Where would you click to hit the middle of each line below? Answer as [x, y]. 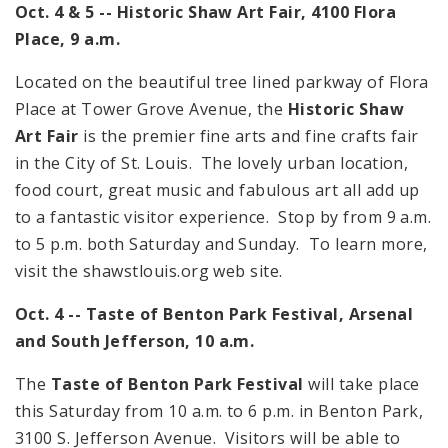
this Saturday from [92, 411]
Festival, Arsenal [340, 314]
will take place [361, 384]
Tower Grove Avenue [164, 109]
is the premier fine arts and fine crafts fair [248, 136]
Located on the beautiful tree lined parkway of [202, 82]
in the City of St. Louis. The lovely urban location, [212, 163]
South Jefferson [118, 341]
